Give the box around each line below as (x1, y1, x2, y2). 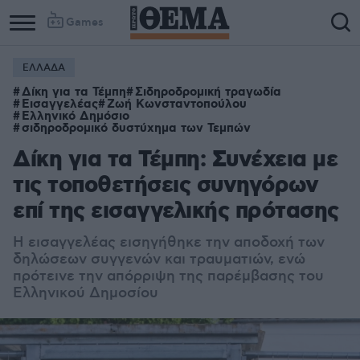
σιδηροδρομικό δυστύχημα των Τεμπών (22, 121, 251, 137)
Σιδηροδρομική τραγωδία (135, 84, 281, 100)
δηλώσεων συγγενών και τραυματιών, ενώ (13, 251, 305, 268)
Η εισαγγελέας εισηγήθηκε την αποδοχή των (13, 234, 325, 252)
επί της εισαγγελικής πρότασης (13, 197, 339, 227)
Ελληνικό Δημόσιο (22, 108, 129, 125)
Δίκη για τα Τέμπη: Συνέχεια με (13, 145, 337, 175)
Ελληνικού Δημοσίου (13, 284, 158, 302)
